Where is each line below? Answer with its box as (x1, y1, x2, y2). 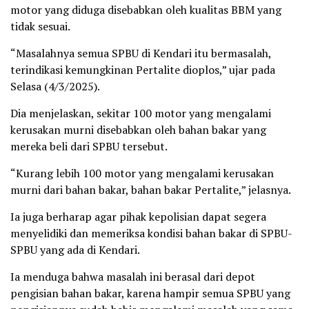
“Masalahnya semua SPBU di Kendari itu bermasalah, (10, 46, 271, 61)
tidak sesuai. (10, 19, 70, 34)
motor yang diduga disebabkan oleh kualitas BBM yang (10, 2, 281, 18)
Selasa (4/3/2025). (10, 79, 100, 94)
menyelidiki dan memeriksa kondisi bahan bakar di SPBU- (10, 226, 292, 241)
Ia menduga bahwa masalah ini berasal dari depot (10, 269, 255, 285)
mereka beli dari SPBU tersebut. (10, 139, 168, 154)
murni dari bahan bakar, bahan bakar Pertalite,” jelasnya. (10, 182, 291, 198)
